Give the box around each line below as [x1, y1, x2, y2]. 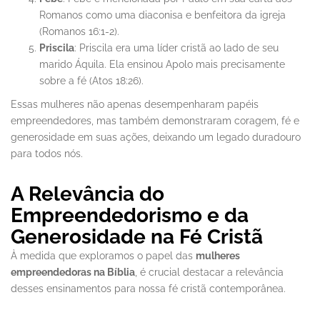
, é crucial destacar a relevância [135, 266, 284, 279]
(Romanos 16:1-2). [39, 26, 119, 38]
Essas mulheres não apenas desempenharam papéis [11, 99, 259, 111]
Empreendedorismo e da [11, 204, 249, 228]
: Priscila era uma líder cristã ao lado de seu [74, 42, 279, 54]
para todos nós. [11, 148, 83, 160]
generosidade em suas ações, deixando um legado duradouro [11, 131, 301, 144]
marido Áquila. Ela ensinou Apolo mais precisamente [39, 59, 285, 71]
